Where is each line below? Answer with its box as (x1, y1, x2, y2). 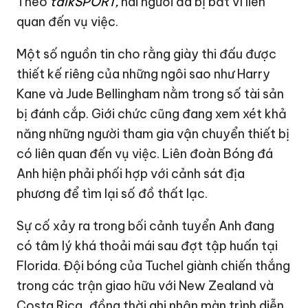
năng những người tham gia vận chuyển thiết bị (16, 126, 290, 142)
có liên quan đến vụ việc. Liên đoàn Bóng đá (16, 146, 274, 162)
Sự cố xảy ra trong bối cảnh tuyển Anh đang (16, 218, 275, 234)
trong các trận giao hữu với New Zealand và (16, 278, 274, 294)
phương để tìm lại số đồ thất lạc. (16, 186, 208, 202)
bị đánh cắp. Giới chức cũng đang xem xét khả (16, 106, 287, 122)
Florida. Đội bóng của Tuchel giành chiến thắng (16, 258, 291, 274)
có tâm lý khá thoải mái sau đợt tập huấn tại (16, 238, 278, 254)
